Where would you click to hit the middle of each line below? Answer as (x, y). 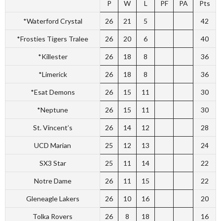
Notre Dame (53, 181)
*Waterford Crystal (53, 21)
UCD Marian (53, 145)
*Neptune (53, 110)
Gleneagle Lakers (53, 199)
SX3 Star (53, 163)
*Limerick (53, 74)
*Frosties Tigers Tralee (53, 39)
